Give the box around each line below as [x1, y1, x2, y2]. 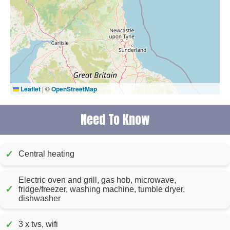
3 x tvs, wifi [18, 220, 58, 229]
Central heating [18, 149, 74, 159]
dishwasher [18, 194, 61, 203]
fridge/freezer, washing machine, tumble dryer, [18, 184, 185, 194]
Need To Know [80, 110, 150, 129]
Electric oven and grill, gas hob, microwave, [18, 175, 176, 184]
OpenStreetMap [51, 84, 97, 93]
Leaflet [19, 84, 41, 93]
